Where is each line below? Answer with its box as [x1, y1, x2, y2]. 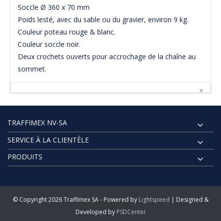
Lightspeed [138, 195, 170, 204]
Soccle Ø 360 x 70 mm [18, 2, 90, 12]
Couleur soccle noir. [18, 39, 80, 49]
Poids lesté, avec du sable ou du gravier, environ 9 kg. [18, 15, 188, 25]
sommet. [18, 64, 46, 74]
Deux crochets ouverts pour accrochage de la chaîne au [18, 52, 196, 62]
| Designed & [169, 195, 209, 204]
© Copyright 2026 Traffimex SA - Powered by [12, 195, 139, 204]
